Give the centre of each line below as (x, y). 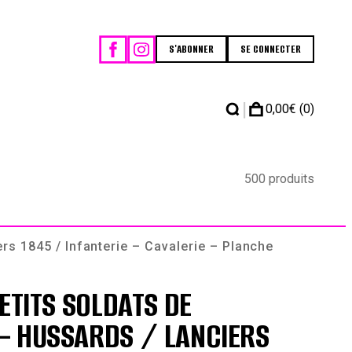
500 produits (279, 179)
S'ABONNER (191, 49)
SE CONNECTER (271, 49)
